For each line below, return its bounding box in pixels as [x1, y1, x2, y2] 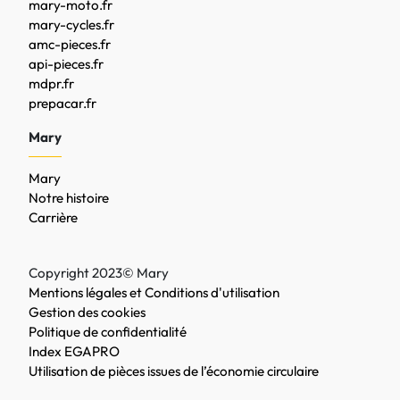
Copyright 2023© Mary [29, 264, 169, 281]
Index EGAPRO [29, 343, 120, 360]
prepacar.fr [29, 95, 96, 112]
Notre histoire [29, 189, 109, 206]
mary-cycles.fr [29, 16, 114, 33]
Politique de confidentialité [29, 323, 187, 340]
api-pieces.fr [29, 55, 104, 72]
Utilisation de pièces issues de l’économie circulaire [29, 362, 319, 379]
